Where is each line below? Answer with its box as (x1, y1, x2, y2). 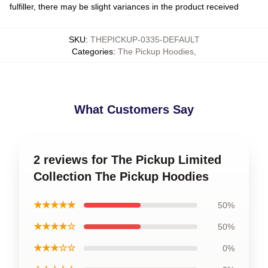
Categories (72, 47, 113, 56)
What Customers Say (74, 103, 194, 116)
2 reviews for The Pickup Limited (33, 153, 221, 166)
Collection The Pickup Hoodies (33, 170, 209, 183)
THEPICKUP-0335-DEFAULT (90, 35, 200, 44)
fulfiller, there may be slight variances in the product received (10, 2, 239, 11)
